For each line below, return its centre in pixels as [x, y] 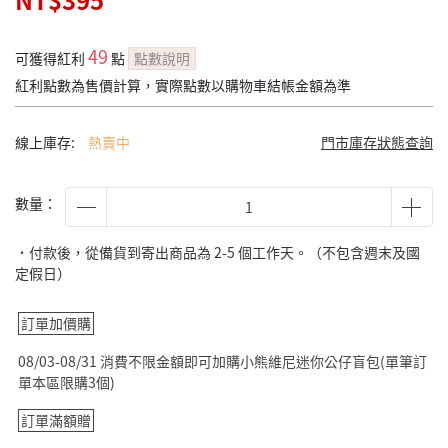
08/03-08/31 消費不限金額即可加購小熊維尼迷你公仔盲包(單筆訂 [222, 361]
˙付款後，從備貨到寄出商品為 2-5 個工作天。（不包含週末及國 [217, 252]
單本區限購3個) [66, 382]
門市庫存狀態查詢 [377, 142]
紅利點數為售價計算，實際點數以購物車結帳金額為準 [183, 85]
